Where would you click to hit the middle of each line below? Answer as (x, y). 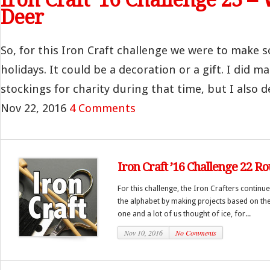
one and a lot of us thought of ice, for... (184, 214)
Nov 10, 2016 (143, 233)
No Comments (196, 233)
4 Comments (102, 108)
